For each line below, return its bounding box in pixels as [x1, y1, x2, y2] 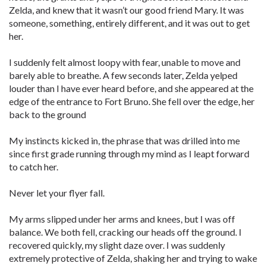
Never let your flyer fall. [9, 187, 104, 198]
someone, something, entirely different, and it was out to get [9, 17, 250, 28]
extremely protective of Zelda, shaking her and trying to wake [9, 252, 257, 264]
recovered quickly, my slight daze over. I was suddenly [9, 239, 225, 251]
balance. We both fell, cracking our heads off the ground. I [9, 226, 242, 237]
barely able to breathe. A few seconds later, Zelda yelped [9, 69, 237, 81]
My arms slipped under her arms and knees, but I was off [9, 213, 235, 224]
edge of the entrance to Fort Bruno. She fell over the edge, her [9, 96, 255, 107]
